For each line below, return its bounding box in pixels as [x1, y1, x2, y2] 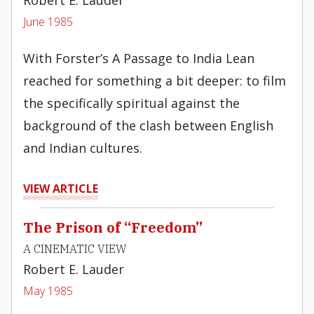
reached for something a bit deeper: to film [23, 72, 286, 89]
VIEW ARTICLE [23, 181, 98, 196]
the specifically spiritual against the [23, 95, 240, 111]
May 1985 [23, 283, 73, 299]
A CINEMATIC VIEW [23, 242, 127, 256]
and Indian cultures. [23, 139, 142, 156]
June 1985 [23, 14, 73, 29]
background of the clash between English [23, 117, 273, 134]
